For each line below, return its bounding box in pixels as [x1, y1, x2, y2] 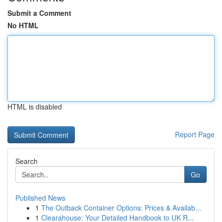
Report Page [175, 129, 215, 139]
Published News [15, 193, 65, 203]
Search [15, 156, 38, 166]
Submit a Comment [7, 8, 71, 18]
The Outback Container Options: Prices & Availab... [41, 203, 201, 213]
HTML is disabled [7, 102, 62, 111]
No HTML [7, 20, 39, 30]
